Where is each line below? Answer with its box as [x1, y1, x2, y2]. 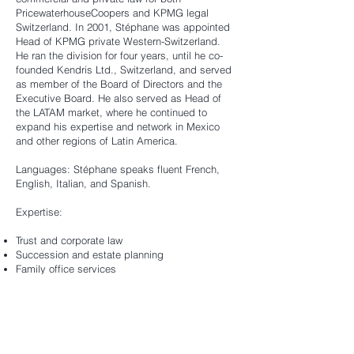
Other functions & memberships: [16, 277, 166, 289]
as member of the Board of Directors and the [16, 77, 222, 90]
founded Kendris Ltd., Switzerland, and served [16, 63, 232, 76]
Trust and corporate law [16, 234, 122, 247]
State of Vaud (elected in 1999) [16, 305, 158, 318]
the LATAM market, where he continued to [16, 106, 207, 119]
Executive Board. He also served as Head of [16, 92, 221, 104]
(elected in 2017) [16, 333, 92, 346]
